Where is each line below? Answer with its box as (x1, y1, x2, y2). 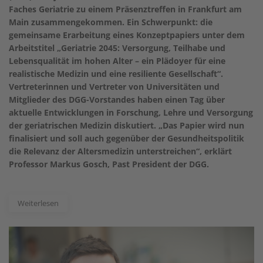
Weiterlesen (18, 198, 59, 209)
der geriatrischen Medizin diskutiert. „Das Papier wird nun (9, 120, 244, 131)
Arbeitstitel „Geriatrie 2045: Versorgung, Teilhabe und (9, 42, 225, 54)
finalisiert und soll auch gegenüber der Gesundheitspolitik (9, 133, 244, 144)
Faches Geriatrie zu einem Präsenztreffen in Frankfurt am (9, 4, 242, 15)
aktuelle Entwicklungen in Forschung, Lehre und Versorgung (9, 107, 253, 119)
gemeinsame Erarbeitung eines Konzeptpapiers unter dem (9, 29, 245, 41)
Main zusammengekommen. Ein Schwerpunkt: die (9, 16, 213, 28)
